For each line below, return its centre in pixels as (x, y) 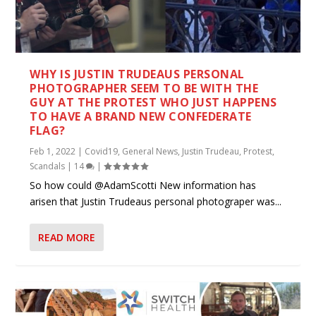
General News (150, 152)
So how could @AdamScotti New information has (143, 186)
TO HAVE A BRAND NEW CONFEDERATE (141, 117)
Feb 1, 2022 (53, 152)
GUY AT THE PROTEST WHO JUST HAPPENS (153, 103)
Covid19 (102, 152)
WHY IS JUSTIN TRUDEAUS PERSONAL (137, 74)
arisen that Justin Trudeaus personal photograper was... (156, 202)
